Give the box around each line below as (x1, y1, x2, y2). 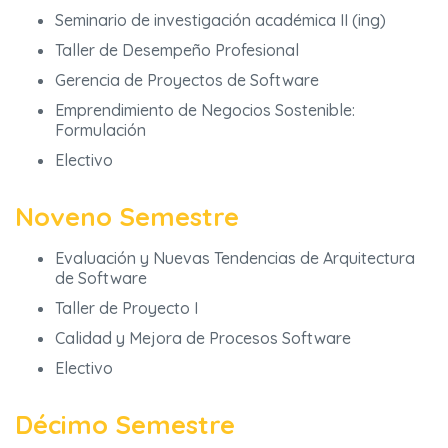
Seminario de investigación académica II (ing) (55, 10, 386, 31)
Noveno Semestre (15, 200, 239, 233)
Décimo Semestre (15, 408, 235, 441)
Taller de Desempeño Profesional (55, 40, 299, 61)
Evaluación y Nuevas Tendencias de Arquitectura (55, 248, 415, 269)
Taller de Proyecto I (55, 298, 198, 319)
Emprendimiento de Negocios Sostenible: (55, 100, 355, 121)
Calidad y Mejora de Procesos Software (55, 328, 351, 349)
